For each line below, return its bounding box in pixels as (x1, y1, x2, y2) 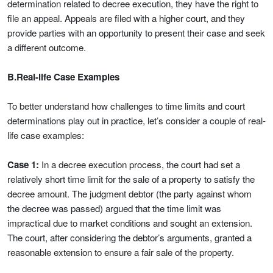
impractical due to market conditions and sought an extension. (7, 216, 252, 229)
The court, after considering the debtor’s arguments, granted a (7, 231, 252, 244)
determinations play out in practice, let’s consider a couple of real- (7, 114, 266, 127)
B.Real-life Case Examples (7, 70, 119, 83)
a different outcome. (7, 41, 86, 54)
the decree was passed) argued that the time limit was (7, 202, 221, 214)
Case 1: (7, 158, 39, 171)
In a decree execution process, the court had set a (39, 158, 240, 171)
